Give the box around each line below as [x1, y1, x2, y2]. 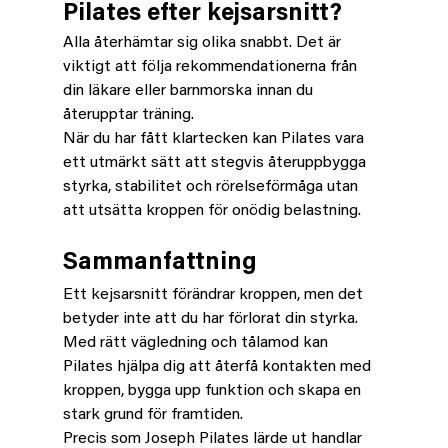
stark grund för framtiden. [62, 406, 243, 423]
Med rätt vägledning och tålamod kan [62, 334, 332, 351]
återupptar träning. [62, 106, 194, 123]
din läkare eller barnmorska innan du [62, 82, 317, 99]
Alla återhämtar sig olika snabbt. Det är [62, 34, 345, 51]
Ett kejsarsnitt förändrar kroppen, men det [62, 286, 367, 303]
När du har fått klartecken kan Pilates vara [62, 130, 368, 147]
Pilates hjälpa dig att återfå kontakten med [62, 358, 375, 375]
